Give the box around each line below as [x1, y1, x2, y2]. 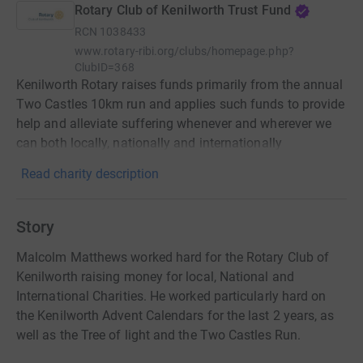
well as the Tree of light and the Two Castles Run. [16, 327, 301, 343]
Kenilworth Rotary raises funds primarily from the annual [16, 77, 344, 92]
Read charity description [21, 166, 159, 181]
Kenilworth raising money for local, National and [16, 269, 294, 284]
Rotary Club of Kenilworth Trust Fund [75, 2, 291, 18]
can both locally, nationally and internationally [16, 135, 282, 151]
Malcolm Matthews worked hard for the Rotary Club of [16, 250, 330, 265]
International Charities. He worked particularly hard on [16, 288, 327, 304]
